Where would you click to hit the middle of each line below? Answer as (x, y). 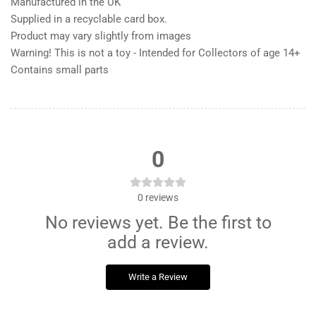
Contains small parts (60, 70)
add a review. (158, 243)
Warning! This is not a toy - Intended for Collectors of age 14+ (156, 53)
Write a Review (158, 277)
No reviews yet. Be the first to (158, 223)
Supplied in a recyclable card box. (89, 19)
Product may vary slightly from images (101, 36)
